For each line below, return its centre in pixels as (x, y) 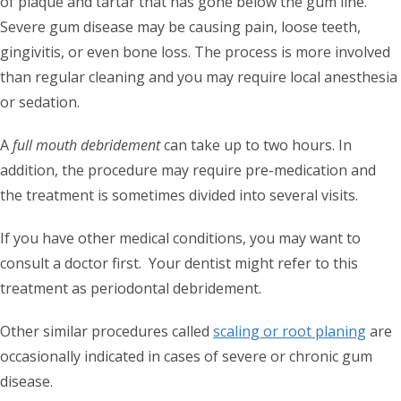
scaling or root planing (290, 331)
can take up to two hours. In (256, 145)
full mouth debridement (86, 145)
